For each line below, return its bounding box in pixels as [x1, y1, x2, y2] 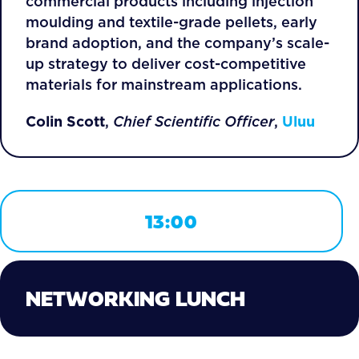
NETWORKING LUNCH [26, 283, 245, 314]
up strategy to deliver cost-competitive [26, 54, 306, 74]
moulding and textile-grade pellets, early [26, 12, 317, 32]
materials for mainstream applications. [26, 75, 302, 95]
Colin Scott [26, 111, 105, 131]
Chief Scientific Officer [113, 111, 274, 131]
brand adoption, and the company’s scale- [26, 33, 329, 53]
